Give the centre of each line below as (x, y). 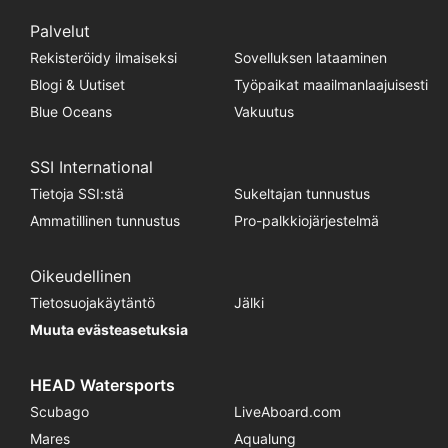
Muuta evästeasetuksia (108, 329)
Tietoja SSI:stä (76, 193)
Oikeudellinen (80, 275)
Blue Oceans (70, 111)
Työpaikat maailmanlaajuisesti (330, 84)
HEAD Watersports (102, 384)
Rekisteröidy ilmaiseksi (103, 57)
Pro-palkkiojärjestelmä (306, 220)
